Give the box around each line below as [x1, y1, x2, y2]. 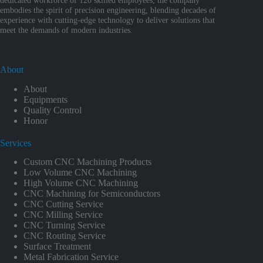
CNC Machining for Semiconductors [23, 188, 160, 199]
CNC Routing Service [23, 231, 106, 241]
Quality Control [23, 104, 82, 115]
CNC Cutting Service [23, 199, 103, 210]
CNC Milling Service [23, 210, 103, 220]
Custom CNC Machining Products [23, 157, 151, 167]
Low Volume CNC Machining [23, 167, 137, 178]
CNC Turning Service [23, 220, 105, 231]
